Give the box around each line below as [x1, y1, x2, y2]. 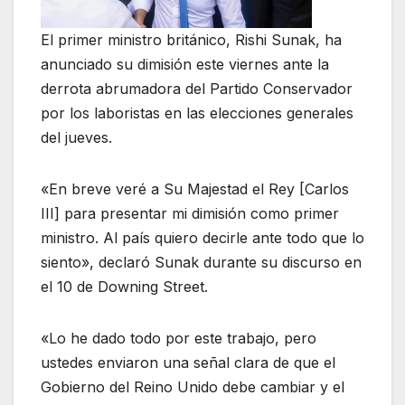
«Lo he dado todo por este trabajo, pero [41, 328, 316, 347]
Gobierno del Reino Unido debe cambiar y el [41, 377, 344, 396]
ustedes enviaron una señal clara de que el [41, 353, 335, 372]
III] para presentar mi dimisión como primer [41, 203, 339, 222]
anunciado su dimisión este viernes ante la [41, 54, 329, 73]
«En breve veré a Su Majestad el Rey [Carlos [41, 179, 349, 198]
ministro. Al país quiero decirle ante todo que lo [41, 228, 364, 247]
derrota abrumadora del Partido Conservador [41, 79, 353, 98]
